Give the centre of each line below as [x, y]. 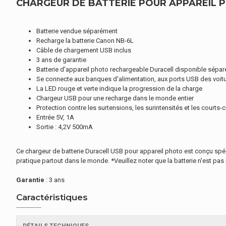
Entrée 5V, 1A [55, 117]
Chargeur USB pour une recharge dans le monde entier [115, 98]
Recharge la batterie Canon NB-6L [85, 41]
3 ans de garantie [61, 60]
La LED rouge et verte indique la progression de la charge [119, 89]
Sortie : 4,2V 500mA [65, 127]
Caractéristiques [52, 197]
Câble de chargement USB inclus [84, 50]
